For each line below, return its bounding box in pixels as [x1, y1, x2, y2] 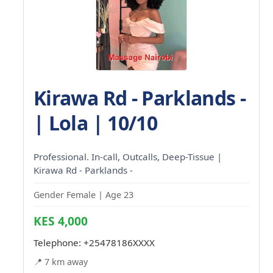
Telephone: [34, 236, 83, 249]
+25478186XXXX [83, 236, 155, 249]
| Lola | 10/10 [34, 109, 158, 136]
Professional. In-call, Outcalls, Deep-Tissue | [34, 150, 222, 163]
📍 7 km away [34, 255, 88, 268]
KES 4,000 [34, 212, 88, 229]
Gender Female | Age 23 [34, 188, 133, 200]
